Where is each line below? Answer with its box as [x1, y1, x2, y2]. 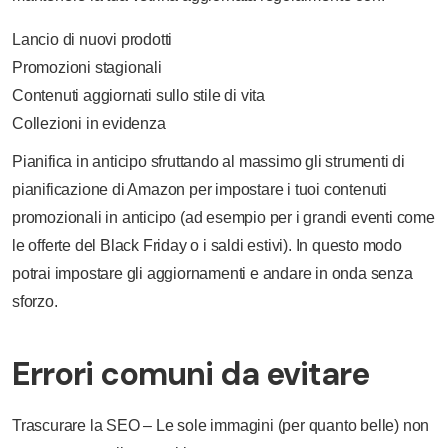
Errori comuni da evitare [12, 353, 369, 395]
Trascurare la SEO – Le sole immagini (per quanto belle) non [12, 417, 430, 434]
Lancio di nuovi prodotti [12, 31, 173, 48]
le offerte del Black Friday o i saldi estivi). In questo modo [12, 237, 402, 254]
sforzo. [12, 293, 58, 310]
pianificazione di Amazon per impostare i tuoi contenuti [12, 181, 387, 198]
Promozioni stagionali [12, 59, 162, 76]
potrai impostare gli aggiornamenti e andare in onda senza [12, 265, 413, 282]
